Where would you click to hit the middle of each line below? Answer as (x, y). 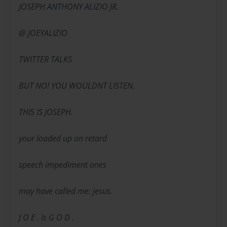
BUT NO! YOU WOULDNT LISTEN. (77, 86)
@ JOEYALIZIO (43, 33)
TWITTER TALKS (45, 60)
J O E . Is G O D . (46, 218)
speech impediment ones (63, 165)
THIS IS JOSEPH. (46, 112)
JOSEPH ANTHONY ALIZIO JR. (69, 7)
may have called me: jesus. (66, 191)
